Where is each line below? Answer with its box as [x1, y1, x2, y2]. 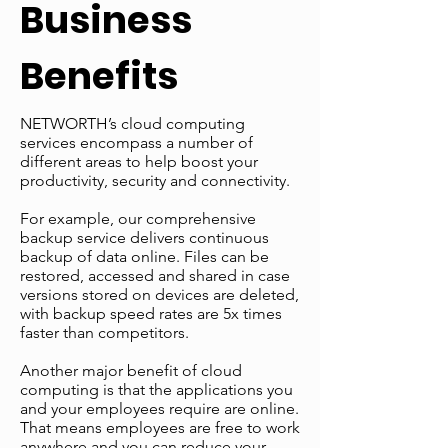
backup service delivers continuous [20, 228, 269, 247]
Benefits [20, 50, 178, 102]
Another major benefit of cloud [20, 361, 242, 380]
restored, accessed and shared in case [20, 266, 290, 285]
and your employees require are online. [20, 399, 299, 418]
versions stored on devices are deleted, [20, 285, 299, 304]
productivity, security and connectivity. [20, 171, 290, 190]
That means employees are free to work [20, 418, 300, 437]
